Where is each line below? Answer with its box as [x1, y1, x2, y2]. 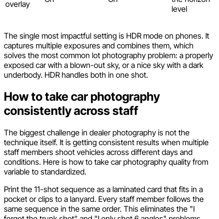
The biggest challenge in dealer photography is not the [4, 127, 190, 137]
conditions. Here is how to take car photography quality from [4, 156, 208, 167]
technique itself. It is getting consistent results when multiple [4, 137, 209, 147]
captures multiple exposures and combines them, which [4, 41, 194, 51]
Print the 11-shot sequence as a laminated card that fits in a [4, 184, 203, 194]
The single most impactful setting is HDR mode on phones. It [4, 31, 209, 41]
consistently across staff [4, 103, 138, 118]
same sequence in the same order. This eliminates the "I [4, 203, 195, 214]
